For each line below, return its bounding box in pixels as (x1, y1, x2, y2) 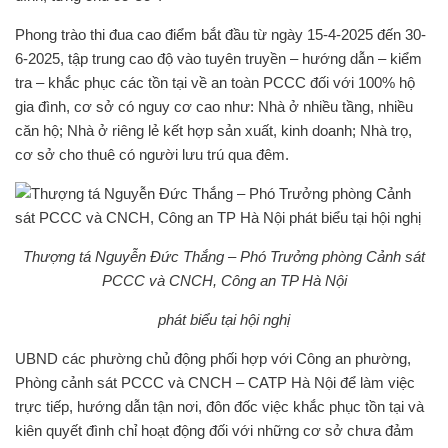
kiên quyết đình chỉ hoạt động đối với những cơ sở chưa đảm (15, 422, 414, 439)
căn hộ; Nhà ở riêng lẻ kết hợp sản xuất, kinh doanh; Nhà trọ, (15, 122, 412, 139)
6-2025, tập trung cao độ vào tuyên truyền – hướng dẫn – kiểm (15, 50, 422, 67)
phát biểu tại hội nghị (158, 311, 290, 328)
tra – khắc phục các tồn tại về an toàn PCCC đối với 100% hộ (15, 74, 415, 91)
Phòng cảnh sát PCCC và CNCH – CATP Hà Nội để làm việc (15, 374, 415, 391)
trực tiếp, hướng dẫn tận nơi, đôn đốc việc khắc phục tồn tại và (15, 398, 424, 415)
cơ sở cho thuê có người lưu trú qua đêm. (15, 146, 289, 163)
